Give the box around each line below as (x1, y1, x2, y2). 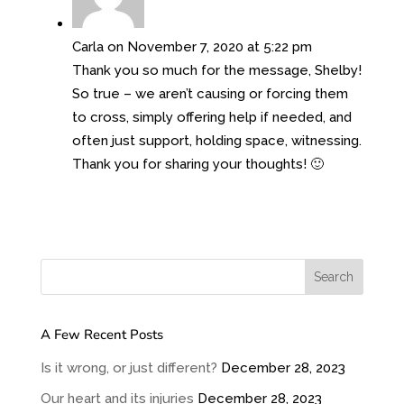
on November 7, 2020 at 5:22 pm (106, 38, 312, 55)
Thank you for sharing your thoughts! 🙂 (71, 155, 324, 172)
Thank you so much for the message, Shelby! (71, 61, 362, 78)
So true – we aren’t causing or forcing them (71, 85, 348, 102)
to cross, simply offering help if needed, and (71, 108, 352, 125)
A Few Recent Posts (40, 325, 163, 344)
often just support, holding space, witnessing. (71, 132, 362, 149)
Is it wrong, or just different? (40, 359, 217, 376)
